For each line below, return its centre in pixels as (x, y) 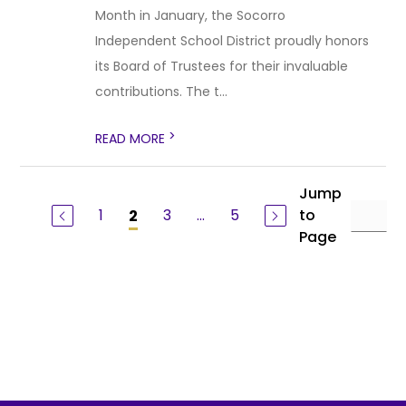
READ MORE (132, 139)
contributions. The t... (162, 92)
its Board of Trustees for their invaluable (222, 66)
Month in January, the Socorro (191, 15)
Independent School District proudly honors (232, 41)
